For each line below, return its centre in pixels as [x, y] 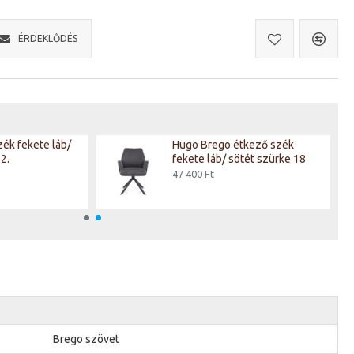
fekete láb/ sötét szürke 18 [239, 159]
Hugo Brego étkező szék [233, 145]
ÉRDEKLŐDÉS [47, 38]
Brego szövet [86, 339]
